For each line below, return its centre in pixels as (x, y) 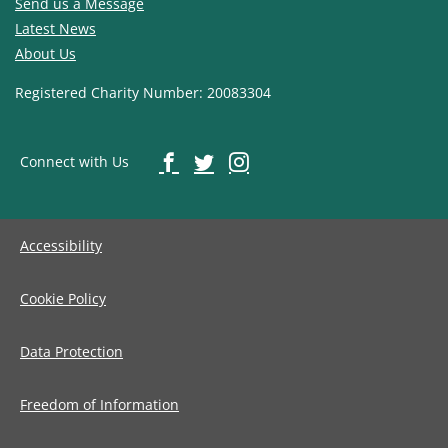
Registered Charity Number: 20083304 (142, 93)
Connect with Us (74, 162)
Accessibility (61, 246)
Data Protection (71, 352)
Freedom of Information (99, 405)
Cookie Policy (63, 299)
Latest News (55, 29)
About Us (45, 54)
